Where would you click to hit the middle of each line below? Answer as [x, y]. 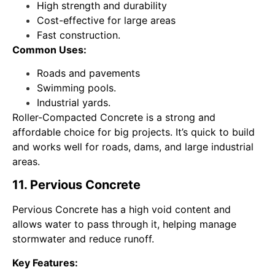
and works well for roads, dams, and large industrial [133, 147]
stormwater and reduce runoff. [83, 239]
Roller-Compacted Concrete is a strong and [114, 118]
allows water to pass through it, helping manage [124, 224]
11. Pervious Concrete [76, 185]
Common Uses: [49, 49]
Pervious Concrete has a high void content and [122, 210]
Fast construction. [79, 35]
